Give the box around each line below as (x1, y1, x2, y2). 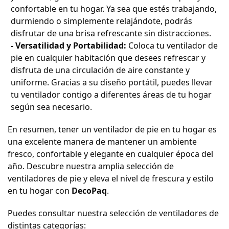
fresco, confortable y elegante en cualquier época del (8, 148, 213, 160)
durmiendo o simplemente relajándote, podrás (11, 15, 192, 27)
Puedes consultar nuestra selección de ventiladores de (8, 208, 219, 219)
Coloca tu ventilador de (126, 40, 218, 52)
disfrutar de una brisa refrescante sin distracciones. (11, 28, 211, 39)
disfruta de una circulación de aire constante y (11, 64, 190, 76)
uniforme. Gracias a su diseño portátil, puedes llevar (11, 77, 213, 88)
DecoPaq (72, 185, 107, 197)
